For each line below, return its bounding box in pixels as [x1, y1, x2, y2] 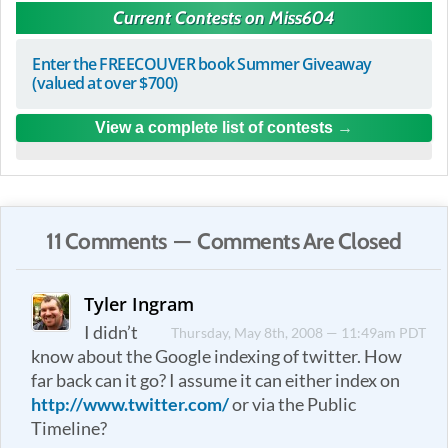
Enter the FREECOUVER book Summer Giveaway [32, 52, 372, 75]
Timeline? [31, 417, 107, 439]
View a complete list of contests [95, 118, 333, 136]
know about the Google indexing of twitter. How [31, 345, 402, 367]
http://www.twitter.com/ [31, 393, 229, 415]
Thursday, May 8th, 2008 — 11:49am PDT [171, 323, 427, 341]
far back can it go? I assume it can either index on [31, 369, 400, 391]
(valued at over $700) [32, 71, 178, 94]
